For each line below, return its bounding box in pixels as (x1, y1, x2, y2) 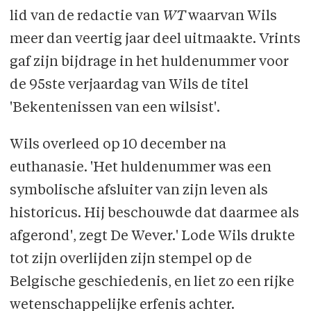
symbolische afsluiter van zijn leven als (9, 184, 268, 199)
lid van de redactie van (9, 10, 160, 24)
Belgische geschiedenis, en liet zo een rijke (9, 276, 294, 290)
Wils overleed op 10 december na (9, 138, 226, 153)
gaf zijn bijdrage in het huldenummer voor (9, 56, 289, 70)
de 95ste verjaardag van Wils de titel (9, 78, 249, 93)
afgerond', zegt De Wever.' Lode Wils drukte (9, 230, 295, 244)
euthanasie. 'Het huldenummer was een (9, 161, 271, 176)
